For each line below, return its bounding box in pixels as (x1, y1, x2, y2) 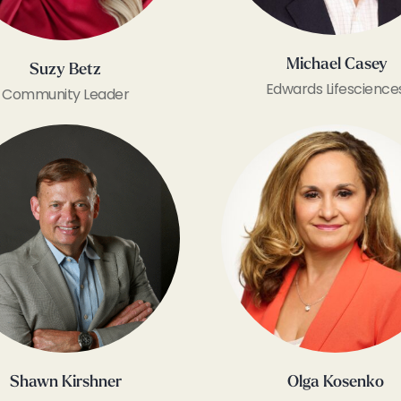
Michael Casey (286, 56, 388, 74)
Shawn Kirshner (9, 373, 122, 391)
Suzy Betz (30, 61, 102, 79)
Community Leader (2, 83, 130, 105)
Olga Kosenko (286, 373, 384, 391)
